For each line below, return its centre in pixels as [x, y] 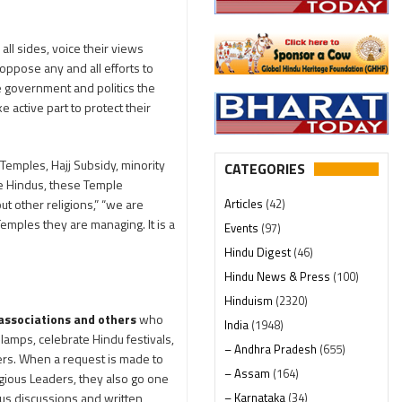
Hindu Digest [259, 252]
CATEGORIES [265, 168]
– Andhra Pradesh [272, 349]
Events [243, 227]
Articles [245, 203]
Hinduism [250, 300]
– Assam [249, 373]
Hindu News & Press [279, 276]
